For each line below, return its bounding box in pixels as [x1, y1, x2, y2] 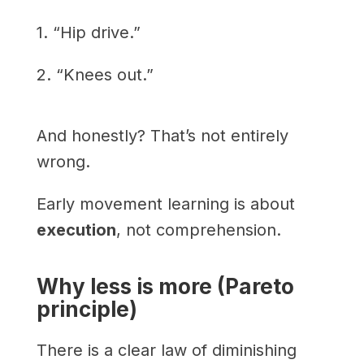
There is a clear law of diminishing [36, 340, 297, 360]
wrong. [36, 151, 90, 171]
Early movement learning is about [36, 193, 295, 214]
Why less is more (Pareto [36, 273, 294, 299]
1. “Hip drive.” [36, 22, 141, 42]
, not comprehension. [115, 219, 281, 240]
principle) [36, 296, 137, 322]
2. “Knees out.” [36, 64, 154, 84]
